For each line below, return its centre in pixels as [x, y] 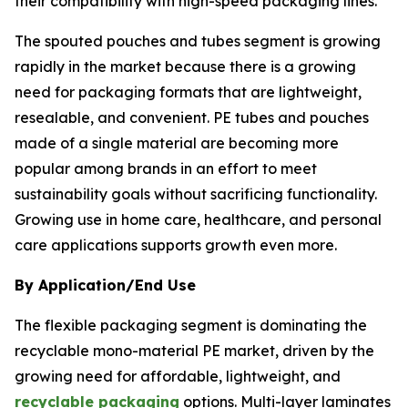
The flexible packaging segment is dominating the [191, 326]
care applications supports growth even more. [176, 245]
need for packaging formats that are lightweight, [188, 92]
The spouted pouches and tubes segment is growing [198, 41]
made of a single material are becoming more [177, 143]
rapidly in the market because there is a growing [185, 67]
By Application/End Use [105, 286]
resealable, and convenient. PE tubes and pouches [192, 118]
